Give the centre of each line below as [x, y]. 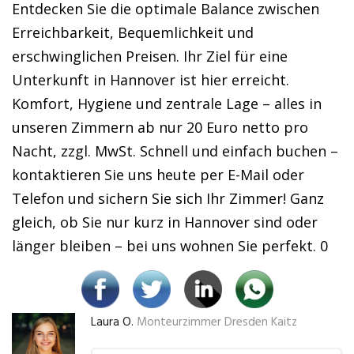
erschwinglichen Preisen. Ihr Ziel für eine [150, 56]
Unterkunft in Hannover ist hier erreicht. [151, 80]
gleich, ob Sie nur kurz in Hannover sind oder [165, 222]
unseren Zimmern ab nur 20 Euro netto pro [160, 127]
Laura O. [112, 322]
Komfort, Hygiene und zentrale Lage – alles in [167, 104]
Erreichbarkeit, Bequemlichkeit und [133, 32]
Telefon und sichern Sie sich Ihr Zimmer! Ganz [168, 198]
